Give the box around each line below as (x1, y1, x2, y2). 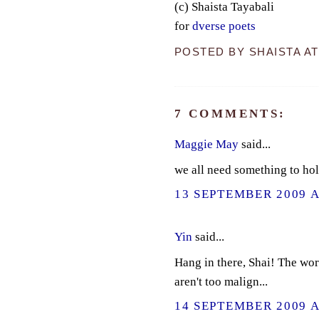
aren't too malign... (174, 274, 268, 288)
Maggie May (174, 137, 239, 152)
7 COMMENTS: (174, 107, 286, 121)
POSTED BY (174, 46, 249, 58)
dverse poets (192, 19, 256, 33)
